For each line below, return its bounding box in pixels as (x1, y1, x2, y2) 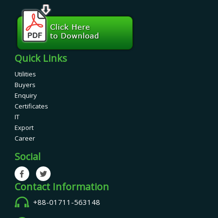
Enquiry (15, 91, 37, 100)
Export (15, 123, 34, 132)
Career (15, 133, 35, 143)
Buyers (15, 80, 36, 89)
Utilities (15, 69, 36, 78)
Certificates (15, 101, 48, 110)
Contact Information (15, 180, 109, 193)
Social (15, 149, 40, 163)
